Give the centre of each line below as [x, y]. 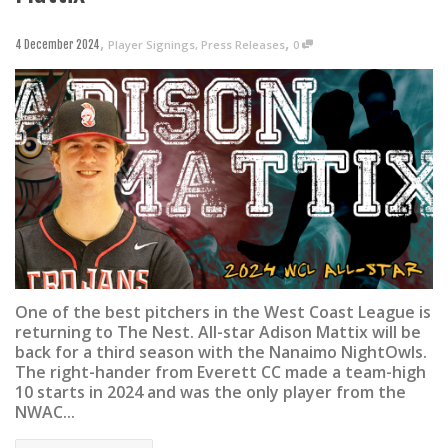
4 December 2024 [57, 45]
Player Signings [151, 45]
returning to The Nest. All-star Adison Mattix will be [218, 332]
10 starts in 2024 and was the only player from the [210, 392]
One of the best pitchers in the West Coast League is [223, 312]
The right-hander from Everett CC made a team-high [220, 372]
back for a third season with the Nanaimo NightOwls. [221, 352]
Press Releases [243, 45]
